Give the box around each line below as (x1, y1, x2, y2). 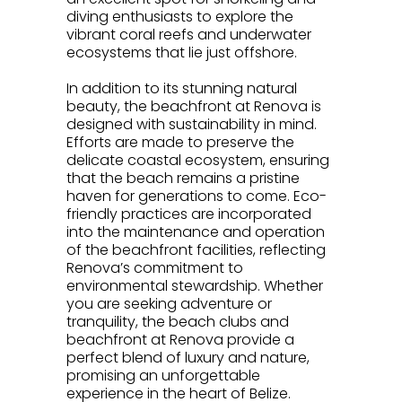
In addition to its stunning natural (66, 77, 297, 99)
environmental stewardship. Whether (66, 275, 323, 296)
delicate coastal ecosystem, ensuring (66, 149, 329, 170)
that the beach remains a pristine (66, 167, 300, 188)
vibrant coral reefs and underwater (66, 23, 311, 45)
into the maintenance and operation (66, 221, 325, 242)
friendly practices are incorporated (66, 203, 311, 224)
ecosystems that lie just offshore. (66, 41, 297, 63)
